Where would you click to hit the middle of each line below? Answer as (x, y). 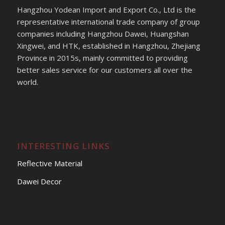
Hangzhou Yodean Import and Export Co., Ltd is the (106, 10)
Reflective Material (49, 163)
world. (27, 82)
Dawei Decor (39, 182)
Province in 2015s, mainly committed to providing (102, 58)
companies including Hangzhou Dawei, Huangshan (103, 34)
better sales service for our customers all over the (104, 70)
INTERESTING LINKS (63, 146)
